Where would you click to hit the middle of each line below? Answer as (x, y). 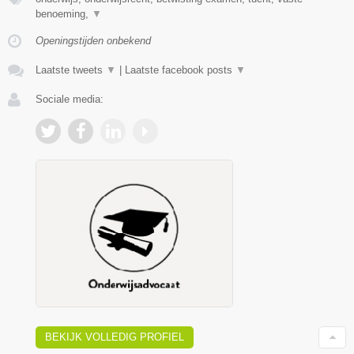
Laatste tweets (71, 70)
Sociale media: (70, 99)
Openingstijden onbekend (93, 40)
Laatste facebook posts (180, 70)
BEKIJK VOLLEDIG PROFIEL (115, 337)
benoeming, (64, 13)
